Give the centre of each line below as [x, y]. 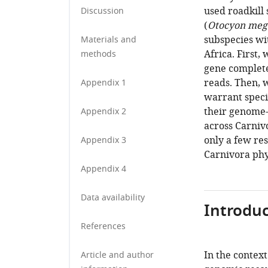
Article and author [117, 255]
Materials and [109, 40]
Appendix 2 [103, 112]
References [103, 226]
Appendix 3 [103, 140]
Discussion [102, 11]
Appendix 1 [103, 83]
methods [98, 54]
